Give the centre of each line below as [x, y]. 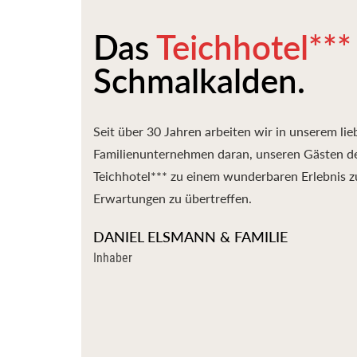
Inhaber [113, 257]
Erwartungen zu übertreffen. [173, 198]
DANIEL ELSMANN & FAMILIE [190, 237]
